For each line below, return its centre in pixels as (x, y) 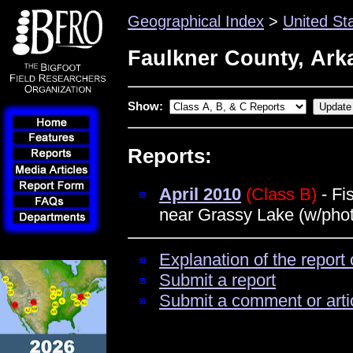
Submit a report (217, 281)
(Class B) (281, 194)
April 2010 (200, 194)
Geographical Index (196, 21)
